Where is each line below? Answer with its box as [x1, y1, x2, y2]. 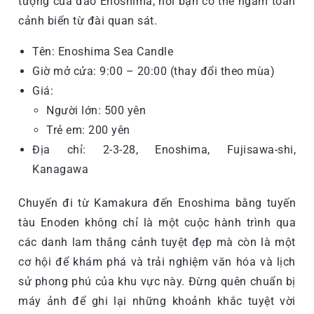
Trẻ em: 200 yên [46, 123, 130, 137]
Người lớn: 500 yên [46, 103, 146, 117]
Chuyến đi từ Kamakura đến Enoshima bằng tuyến [18, 196, 296, 210]
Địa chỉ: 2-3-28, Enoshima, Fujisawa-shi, [32, 142, 296, 156]
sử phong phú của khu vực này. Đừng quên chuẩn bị [18, 274, 296, 288]
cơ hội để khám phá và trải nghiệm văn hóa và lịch [18, 254, 296, 268]
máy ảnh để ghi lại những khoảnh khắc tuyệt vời [18, 294, 296, 308]
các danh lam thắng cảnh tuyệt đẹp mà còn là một [18, 235, 296, 249]
